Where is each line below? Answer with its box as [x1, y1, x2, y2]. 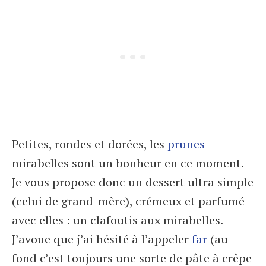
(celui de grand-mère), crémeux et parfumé [12, 193, 245, 209]
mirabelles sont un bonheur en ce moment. [12, 155, 243, 171]
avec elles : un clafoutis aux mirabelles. [12, 212, 223, 228]
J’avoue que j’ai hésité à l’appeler [12, 231, 192, 247]
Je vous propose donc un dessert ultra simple [12, 174, 254, 190]
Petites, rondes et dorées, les [12, 136, 167, 152]
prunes [167, 136, 205, 152]
